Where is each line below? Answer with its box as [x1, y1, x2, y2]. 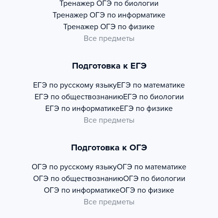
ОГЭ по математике [117, 162, 186, 172]
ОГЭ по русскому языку [32, 162, 117, 172]
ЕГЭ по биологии [123, 92, 184, 102]
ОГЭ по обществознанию [33, 174, 123, 184]
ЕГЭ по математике [117, 80, 185, 91]
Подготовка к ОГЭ [71, 142, 147, 153]
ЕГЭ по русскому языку [33, 80, 117, 91]
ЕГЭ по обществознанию [34, 92, 123, 102]
